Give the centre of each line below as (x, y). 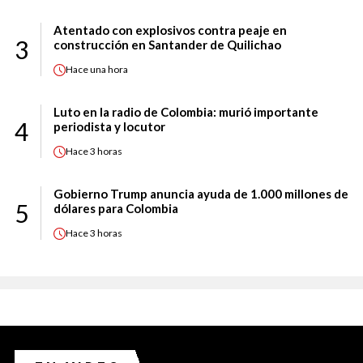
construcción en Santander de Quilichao (167, 44)
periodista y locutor (109, 126)
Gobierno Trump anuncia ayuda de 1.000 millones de (201, 193)
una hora (109, 70)
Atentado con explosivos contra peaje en (170, 30)
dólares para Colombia (116, 208)
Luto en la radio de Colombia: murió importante (186, 111)
